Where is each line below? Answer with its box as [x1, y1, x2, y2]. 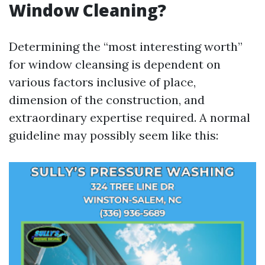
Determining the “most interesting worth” [9, 39, 243, 54]
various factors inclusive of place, [9, 75, 196, 89]
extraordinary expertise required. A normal [9, 110, 250, 125]
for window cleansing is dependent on [9, 57, 221, 72]
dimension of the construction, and [9, 92, 205, 107]
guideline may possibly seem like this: [9, 128, 218, 143]
